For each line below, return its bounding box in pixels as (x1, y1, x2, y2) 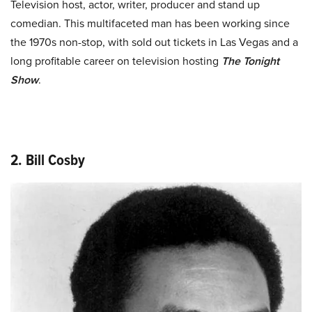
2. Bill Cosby (10, 148, 85, 172)
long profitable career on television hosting (10, 53, 221, 70)
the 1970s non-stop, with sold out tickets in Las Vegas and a (10, 34, 298, 51)
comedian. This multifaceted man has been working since (10, 15, 290, 32)
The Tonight (221, 53, 279, 70)
